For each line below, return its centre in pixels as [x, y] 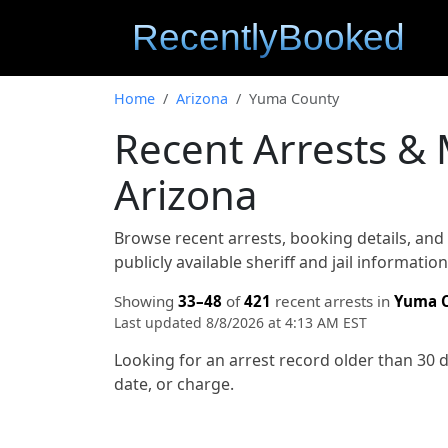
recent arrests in [332, 301]
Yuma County [294, 98]
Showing [146, 301]
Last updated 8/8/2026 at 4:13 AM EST [240, 322]
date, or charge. [174, 384]
